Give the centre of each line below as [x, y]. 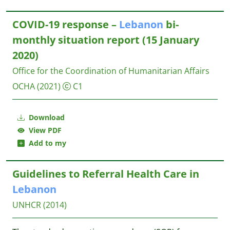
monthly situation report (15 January [106, 40]
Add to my [45, 143]
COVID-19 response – [66, 24]
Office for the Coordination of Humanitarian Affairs [111, 71]
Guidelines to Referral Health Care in [106, 174]
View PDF [43, 130]
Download [46, 117]
